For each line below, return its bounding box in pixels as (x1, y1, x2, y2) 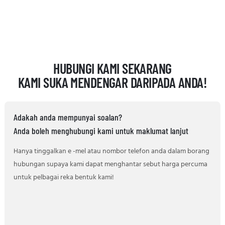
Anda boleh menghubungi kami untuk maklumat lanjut (13, 125, 188, 137)
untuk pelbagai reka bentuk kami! (13, 171, 114, 183)
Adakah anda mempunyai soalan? (13, 111, 122, 123)
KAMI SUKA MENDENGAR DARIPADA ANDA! (18, 74, 207, 91)
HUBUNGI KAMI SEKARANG (53, 60, 172, 77)
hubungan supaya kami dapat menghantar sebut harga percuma (13, 158, 207, 170)
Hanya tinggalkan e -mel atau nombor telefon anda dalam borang (13, 145, 209, 157)
